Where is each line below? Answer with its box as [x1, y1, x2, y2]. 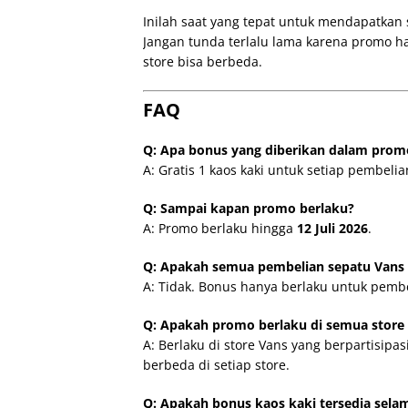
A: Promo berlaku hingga [143, 219, 297, 237]
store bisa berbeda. [143, 52, 262, 70]
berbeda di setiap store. [143, 355, 290, 373]
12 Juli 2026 [297, 219, 368, 237]
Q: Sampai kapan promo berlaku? [143, 199, 354, 217]
